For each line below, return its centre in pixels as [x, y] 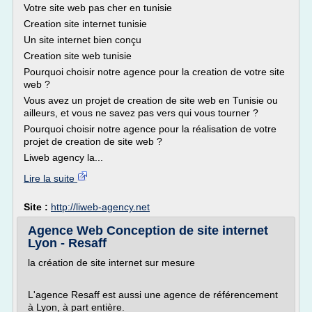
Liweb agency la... [63, 157]
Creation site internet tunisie [85, 24]
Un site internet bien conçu [83, 40]
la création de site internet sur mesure [111, 263]
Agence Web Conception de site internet [148, 231]
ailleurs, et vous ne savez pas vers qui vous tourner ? [141, 113]
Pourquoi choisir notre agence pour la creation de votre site [154, 72]
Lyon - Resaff [67, 243]
